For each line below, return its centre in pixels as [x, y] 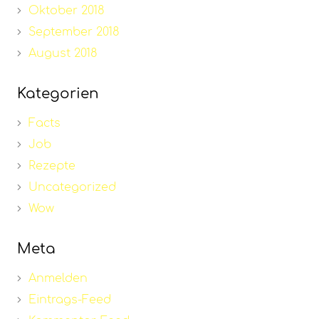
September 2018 [74, 32]
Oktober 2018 [67, 11]
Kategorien [58, 94]
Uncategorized [72, 188]
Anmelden [58, 279]
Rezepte [52, 166]
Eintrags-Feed [70, 300]
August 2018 [63, 54]
